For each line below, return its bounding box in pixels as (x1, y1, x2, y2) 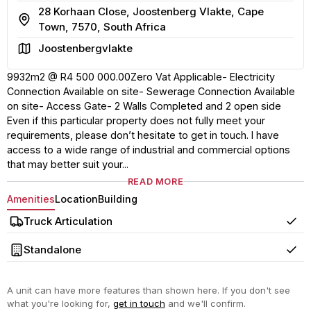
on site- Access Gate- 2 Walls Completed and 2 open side (6, 99, 281, 112)
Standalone (23, 242, 81, 256)
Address (30, 12, 60, 22)
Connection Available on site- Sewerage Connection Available (6, 85, 295, 97)
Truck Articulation (23, 215, 112, 228)
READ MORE (127, 176, 184, 187)
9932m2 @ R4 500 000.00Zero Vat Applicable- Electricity (6, 70, 275, 83)
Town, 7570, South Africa (37, 19, 166, 33)
